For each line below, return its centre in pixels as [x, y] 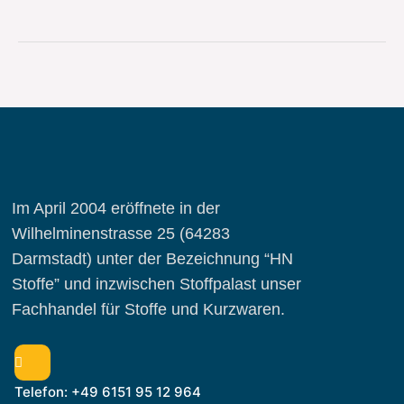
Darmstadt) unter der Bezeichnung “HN [152, 258]
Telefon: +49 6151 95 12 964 [108, 391]
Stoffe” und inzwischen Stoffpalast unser [156, 284]
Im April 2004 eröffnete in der [116, 208]
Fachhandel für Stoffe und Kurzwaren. [148, 309]
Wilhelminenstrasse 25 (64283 [121, 233]
